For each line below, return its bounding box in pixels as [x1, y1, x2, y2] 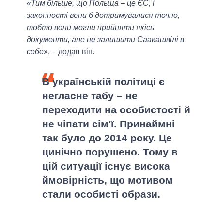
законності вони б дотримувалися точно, [27, 11, 180, 20]
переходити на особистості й [42, 104, 190, 116]
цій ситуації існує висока [42, 160, 170, 172]
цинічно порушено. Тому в [42, 146, 178, 158]
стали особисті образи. [42, 188, 160, 200]
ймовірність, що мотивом [42, 174, 173, 186]
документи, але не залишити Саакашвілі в [27, 35, 184, 44]
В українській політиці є [42, 76, 165, 88]
